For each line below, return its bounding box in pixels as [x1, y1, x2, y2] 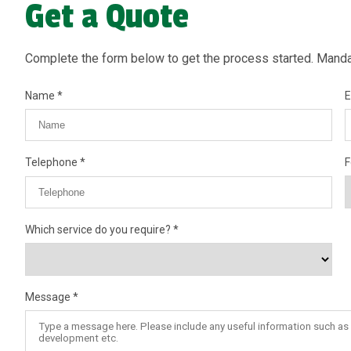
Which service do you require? [25, 223, 173, 236]
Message [25, 291, 73, 303]
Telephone [25, 156, 80, 168]
